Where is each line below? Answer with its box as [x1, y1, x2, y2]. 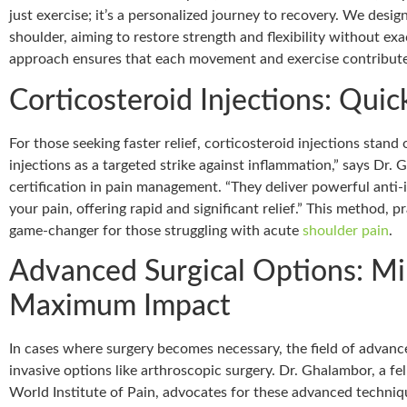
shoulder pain [303, 223, 389, 238]
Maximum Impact [9, 291, 231, 321]
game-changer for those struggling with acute [9, 223, 303, 238]
